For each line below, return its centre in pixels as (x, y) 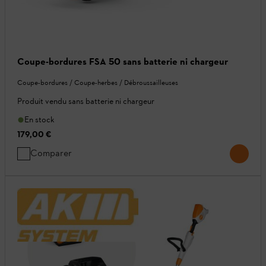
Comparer (51, 153)
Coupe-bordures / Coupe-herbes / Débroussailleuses (98, 83)
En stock (39, 120)
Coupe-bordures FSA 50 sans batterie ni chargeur (123, 62)
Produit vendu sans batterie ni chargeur (86, 102)
